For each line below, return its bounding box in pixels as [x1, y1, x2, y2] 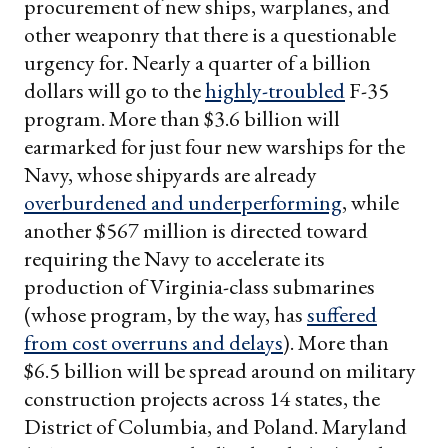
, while [342, 187, 399, 217]
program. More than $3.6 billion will [24, 103, 340, 133]
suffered [307, 299, 377, 329]
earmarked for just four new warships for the [24, 131, 405, 161]
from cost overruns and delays [24, 327, 283, 357]
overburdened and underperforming [24, 187, 342, 217]
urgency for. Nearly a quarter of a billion [24, 47, 371, 77]
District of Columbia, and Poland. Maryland [24, 411, 407, 441]
